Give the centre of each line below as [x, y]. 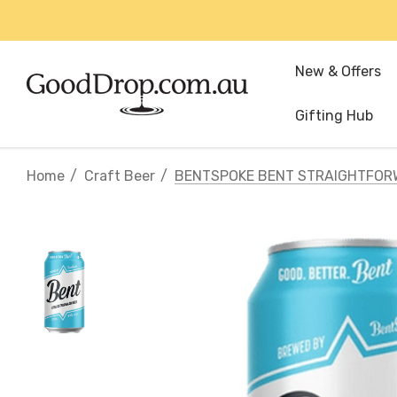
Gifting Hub [334, 116]
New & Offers [338, 71]
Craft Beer [120, 176]
